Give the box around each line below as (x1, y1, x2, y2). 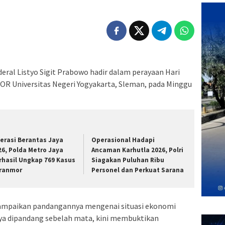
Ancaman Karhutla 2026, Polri (91, 146, 184, 155)
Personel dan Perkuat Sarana (91, 166, 184, 175)
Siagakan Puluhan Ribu (91, 156, 165, 165)
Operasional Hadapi (91, 136, 155, 145)
